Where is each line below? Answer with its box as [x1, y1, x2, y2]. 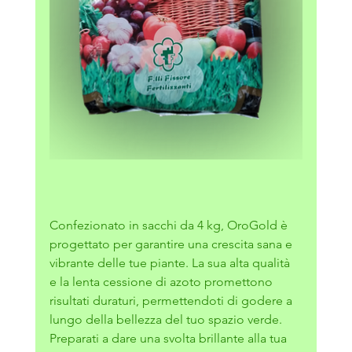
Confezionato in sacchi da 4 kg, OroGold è [49, 218, 291, 233]
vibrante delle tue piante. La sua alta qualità [49, 255, 293, 271]
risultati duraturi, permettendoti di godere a [49, 293, 295, 309]
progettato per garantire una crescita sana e [49, 236, 295, 252]
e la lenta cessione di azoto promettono [49, 274, 276, 290]
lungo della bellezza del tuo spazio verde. [49, 312, 282, 328]
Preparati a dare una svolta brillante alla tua [49, 331, 290, 346]
